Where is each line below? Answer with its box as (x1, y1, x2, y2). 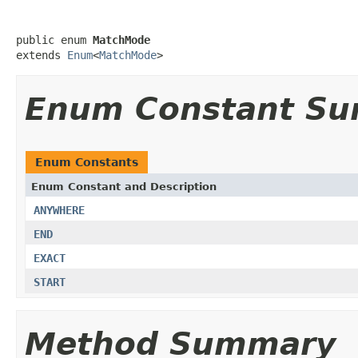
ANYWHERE (34, 203, 85, 217)
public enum (16, 33, 93, 46)
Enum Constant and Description (31, 180, 217, 193)
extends (16, 48, 67, 62)
